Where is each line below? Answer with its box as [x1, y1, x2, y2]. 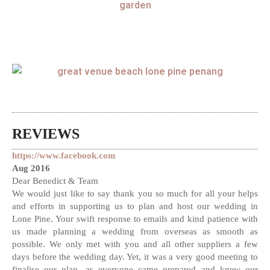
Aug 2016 [12, 163, 50, 174]
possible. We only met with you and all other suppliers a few [12, 239, 258, 250]
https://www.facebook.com [12, 151, 116, 161]
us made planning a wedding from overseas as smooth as [12, 227, 258, 237]
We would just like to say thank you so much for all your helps [12, 189, 258, 199]
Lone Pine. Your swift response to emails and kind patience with [12, 214, 258, 224]
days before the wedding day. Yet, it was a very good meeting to [12, 252, 258, 262]
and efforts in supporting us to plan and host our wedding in [12, 201, 258, 212]
